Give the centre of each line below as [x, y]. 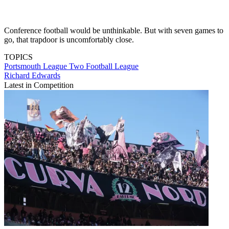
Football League [112, 66]
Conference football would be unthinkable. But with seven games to [114, 30]
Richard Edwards [32, 75]
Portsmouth [24, 66]
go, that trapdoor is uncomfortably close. [70, 39]
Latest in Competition [39, 85]
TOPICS [18, 57]
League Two [64, 66]
